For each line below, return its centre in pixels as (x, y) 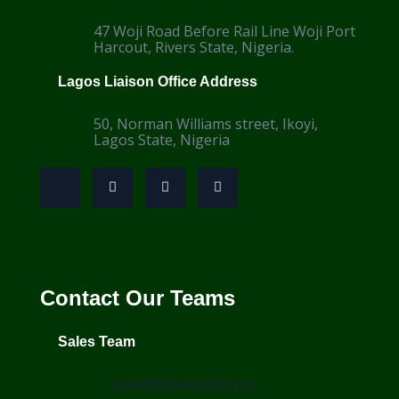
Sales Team (97, 341)
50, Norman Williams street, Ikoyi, (206, 123)
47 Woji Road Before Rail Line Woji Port (224, 31)
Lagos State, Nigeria (162, 139)
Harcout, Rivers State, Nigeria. (194, 47)
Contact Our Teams (138, 297)
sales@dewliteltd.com (182, 383)
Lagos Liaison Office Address (158, 81)
